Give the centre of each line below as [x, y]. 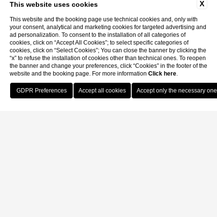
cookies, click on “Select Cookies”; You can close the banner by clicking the [108, 50]
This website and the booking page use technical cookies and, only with [104, 19]
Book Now [178, 95]
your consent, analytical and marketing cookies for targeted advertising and [108, 27]
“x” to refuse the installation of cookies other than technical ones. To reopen [108, 58]
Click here [162, 74]
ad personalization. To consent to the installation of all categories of [98, 35]
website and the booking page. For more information [79, 74]
